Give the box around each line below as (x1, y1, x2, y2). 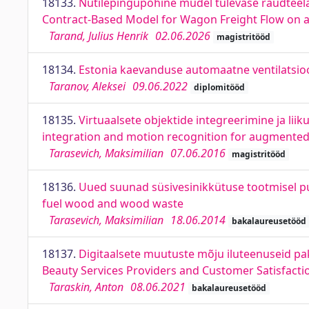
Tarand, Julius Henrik (49, 28, 148, 43)
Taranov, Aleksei (49, 79, 126, 94)
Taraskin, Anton (49, 279, 123, 295)
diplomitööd (193, 81, 245, 93)
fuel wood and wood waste (42, 196, 183, 211)
